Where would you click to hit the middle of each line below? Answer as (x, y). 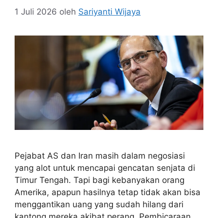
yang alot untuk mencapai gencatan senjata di (105, 168)
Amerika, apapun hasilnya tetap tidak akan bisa (108, 192)
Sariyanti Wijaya (109, 11)
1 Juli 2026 (36, 11)
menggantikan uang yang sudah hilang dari (99, 204)
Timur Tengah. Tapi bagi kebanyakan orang (100, 180)
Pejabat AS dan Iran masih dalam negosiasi (100, 155)
